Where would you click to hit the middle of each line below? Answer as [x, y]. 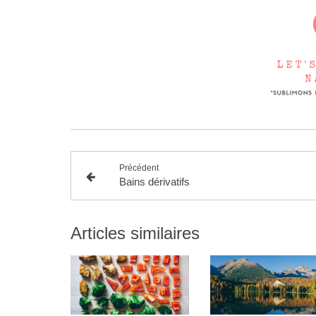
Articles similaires [135, 233]
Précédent [139, 168]
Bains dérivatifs [155, 182]
